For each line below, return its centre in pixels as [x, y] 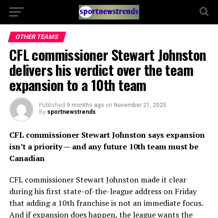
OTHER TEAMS [37, 37]
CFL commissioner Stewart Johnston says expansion [107, 135]
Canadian [27, 158]
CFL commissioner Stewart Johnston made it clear [98, 180]
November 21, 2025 [140, 105]
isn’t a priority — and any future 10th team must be [104, 146]
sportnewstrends [71, 112]
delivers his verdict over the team [101, 70]
